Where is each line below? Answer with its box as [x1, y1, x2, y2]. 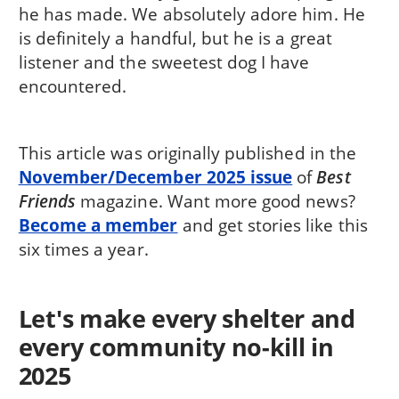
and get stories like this [177, 213, 368, 238]
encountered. [18, 74, 127, 99]
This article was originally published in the [18, 141, 356, 166]
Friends [18, 189, 77, 214]
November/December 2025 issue [18, 165, 293, 190]
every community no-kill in [18, 330, 334, 363]
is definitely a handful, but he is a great [18, 26, 332, 51]
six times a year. [18, 237, 149, 262]
